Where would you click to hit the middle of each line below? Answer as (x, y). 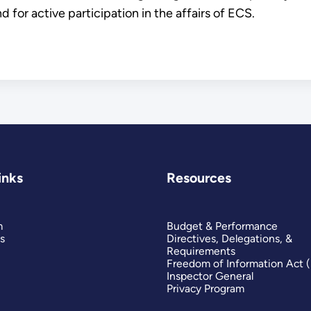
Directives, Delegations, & (229, 239)
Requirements (201, 251)
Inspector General (210, 276)
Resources (199, 177)
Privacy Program (205, 289)
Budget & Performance (222, 226)
